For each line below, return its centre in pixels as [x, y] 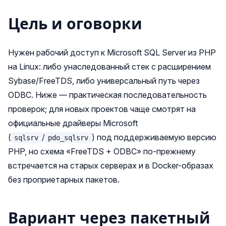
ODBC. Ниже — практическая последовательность [107, 95]
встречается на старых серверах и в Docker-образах [111, 165]
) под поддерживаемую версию [154, 137]
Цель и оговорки [75, 24]
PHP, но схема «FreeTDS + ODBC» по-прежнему [102, 151]
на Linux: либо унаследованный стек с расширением [109, 67]
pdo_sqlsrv [68, 138]
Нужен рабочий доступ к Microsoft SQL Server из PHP [112, 52]
